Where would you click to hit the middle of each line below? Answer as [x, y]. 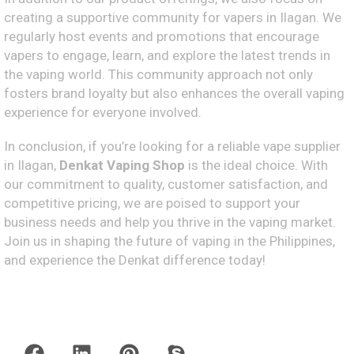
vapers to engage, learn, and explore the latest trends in [167, 56]
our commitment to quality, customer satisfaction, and [166, 184]
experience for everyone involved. [103, 113]
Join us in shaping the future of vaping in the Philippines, [169, 241]
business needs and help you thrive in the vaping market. [170, 222]
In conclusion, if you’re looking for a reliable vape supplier [172, 146]
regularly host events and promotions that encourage [162, 37]
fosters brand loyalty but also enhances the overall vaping [174, 94]
